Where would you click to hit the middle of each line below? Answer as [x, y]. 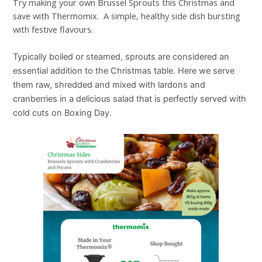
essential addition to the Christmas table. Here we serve [124, 71]
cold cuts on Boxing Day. [63, 113]
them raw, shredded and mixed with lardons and [109, 85]
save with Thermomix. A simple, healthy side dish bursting [127, 16]
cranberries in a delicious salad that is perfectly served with [130, 99]
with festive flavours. [53, 30]
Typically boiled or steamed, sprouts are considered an [121, 57]
